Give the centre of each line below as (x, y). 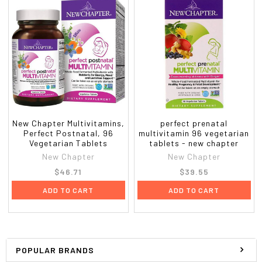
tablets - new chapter (194, 143)
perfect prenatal (194, 123)
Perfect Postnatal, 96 (68, 133)
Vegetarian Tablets (68, 143)
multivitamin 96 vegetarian (194, 133)
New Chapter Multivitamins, (68, 123)
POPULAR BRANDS (55, 250)
